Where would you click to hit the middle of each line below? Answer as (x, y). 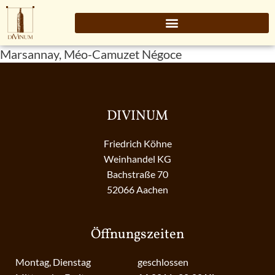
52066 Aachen (137, 190)
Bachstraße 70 (137, 174)
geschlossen (163, 262)
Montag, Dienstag (53, 262)
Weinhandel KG (137, 159)
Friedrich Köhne (137, 144)
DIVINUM (137, 117)
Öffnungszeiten (137, 235)
